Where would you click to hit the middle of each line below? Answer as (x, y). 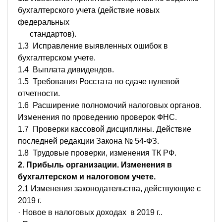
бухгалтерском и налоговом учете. (87, 176)
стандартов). (47, 34)
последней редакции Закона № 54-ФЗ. (88, 141)
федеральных (44, 22)
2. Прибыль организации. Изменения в (95, 165)
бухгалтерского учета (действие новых (89, 10)
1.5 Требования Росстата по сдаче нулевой (99, 81)
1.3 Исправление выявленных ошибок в (93, 46)
